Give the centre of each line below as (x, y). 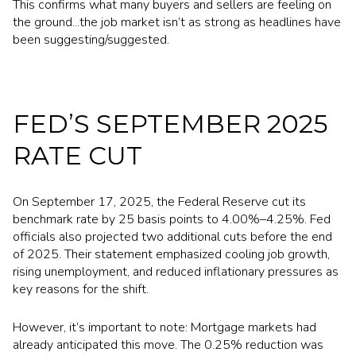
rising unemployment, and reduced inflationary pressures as (176, 271)
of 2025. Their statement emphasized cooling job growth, (171, 254)
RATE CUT (77, 156)
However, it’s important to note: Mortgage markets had (164, 328)
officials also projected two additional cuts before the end (172, 236)
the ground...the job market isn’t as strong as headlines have (177, 22)
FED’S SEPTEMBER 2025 (170, 124)
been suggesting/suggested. (91, 39)
